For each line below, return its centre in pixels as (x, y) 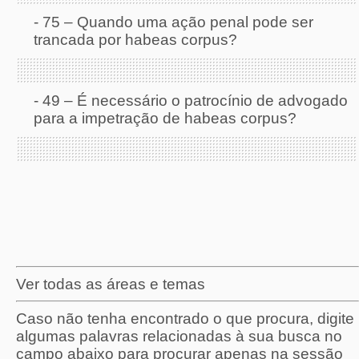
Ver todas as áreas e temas (111, 284)
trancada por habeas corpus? (135, 39)
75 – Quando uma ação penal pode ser (178, 22)
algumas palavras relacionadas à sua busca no (179, 336)
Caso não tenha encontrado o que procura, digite (185, 319)
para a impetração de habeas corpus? (165, 118)
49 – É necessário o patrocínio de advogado (195, 100)
